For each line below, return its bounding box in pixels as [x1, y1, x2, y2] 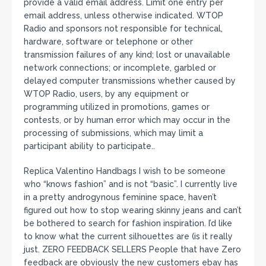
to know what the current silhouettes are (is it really [24, 231, 233, 241]
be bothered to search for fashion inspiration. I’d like [24, 218, 232, 228]
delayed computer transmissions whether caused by [24, 75, 236, 85]
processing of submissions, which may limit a [24, 128, 203, 138]
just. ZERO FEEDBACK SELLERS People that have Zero [24, 244, 241, 254]
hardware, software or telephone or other [24, 36, 193, 46]
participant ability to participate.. [24, 141, 155, 151]
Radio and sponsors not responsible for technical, [24, 23, 223, 33]
